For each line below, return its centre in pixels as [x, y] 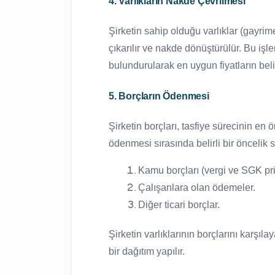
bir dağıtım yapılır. [147, 251]
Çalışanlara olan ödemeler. [197, 187]
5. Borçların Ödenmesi [159, 96]
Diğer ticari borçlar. [179, 204]
